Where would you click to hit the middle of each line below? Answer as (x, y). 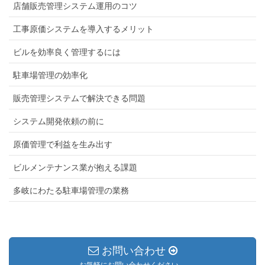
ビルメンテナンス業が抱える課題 (75, 168)
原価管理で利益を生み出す (63, 145)
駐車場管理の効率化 (50, 75)
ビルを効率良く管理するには (67, 52)
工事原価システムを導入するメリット (83, 29)
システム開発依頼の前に (59, 122)
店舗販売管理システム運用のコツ (75, 6)
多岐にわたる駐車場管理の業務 (71, 191)
